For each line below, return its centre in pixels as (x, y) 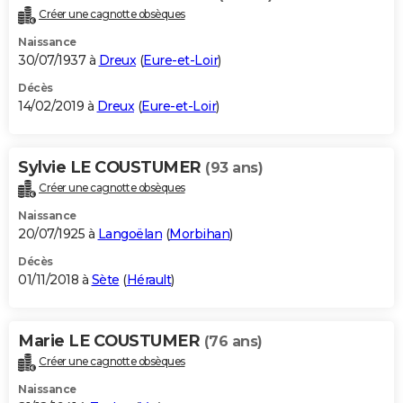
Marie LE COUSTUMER (111, 341)
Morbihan (199, 234)
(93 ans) (234, 168)
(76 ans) (233, 342)
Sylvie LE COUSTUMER (112, 168)
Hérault (148, 280)
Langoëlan (130, 234)
